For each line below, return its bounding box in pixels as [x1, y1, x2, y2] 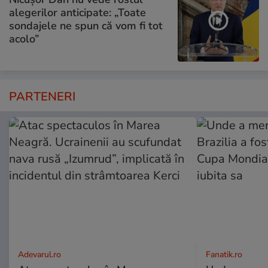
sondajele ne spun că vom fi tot [9, 18, 163, 33]
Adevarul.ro [18, 249, 61, 261]
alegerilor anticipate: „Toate [9, 5, 146, 20]
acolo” [9, 31, 39, 46]
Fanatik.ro [205, 249, 242, 261]
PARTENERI [9, 89, 75, 105]
